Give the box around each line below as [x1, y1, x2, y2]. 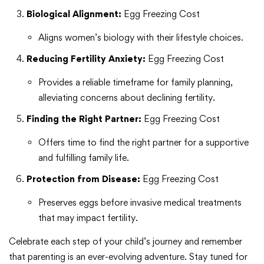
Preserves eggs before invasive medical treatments [38, 197, 242, 209]
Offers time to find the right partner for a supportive [38, 137, 249, 148]
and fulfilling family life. [38, 152, 129, 164]
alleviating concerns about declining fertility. [38, 92, 215, 104]
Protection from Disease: [27, 173, 140, 185]
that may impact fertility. [38, 212, 138, 224]
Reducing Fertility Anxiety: [27, 53, 146, 65]
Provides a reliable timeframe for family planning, [38, 77, 233, 88]
